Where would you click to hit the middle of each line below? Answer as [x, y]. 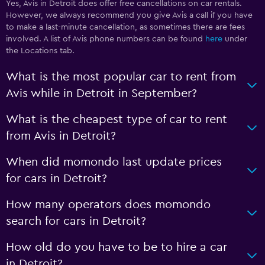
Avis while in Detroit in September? [101, 93]
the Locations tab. [40, 51]
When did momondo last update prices [114, 162]
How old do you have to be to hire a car [117, 247]
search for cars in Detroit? [76, 221]
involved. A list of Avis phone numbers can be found [106, 39]
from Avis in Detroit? [61, 136]
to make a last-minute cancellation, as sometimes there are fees [125, 27]
